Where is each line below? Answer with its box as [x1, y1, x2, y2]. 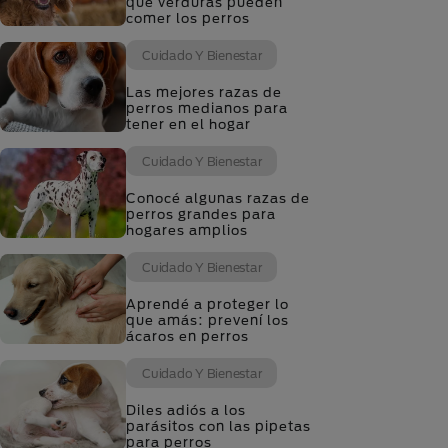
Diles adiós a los [126, 402, 246, 418]
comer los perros [126, 10, 250, 26]
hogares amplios [126, 222, 248, 238]
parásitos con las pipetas [126, 418, 311, 434]
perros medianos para [126, 100, 288, 116]
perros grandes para [126, 206, 276, 222]
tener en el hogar [126, 116, 251, 132]
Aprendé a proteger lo [126, 296, 289, 312]
